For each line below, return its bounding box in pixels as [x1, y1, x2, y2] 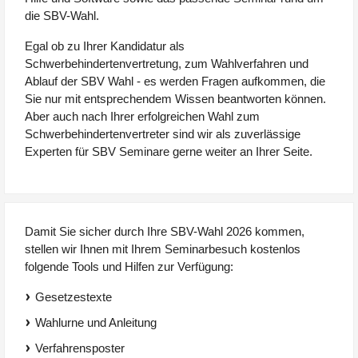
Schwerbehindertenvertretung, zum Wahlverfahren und [25, 57, 308, 71]
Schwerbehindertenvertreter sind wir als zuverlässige [25, 127, 300, 141]
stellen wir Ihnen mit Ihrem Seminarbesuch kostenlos [25, 242, 300, 257]
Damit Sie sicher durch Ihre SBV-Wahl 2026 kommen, [25, 225, 304, 239]
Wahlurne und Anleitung [35, 316, 157, 330]
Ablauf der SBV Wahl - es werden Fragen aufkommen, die [25, 74, 325, 89]
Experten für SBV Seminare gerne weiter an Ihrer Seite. [25, 145, 316, 159]
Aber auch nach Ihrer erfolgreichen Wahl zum [25, 109, 260, 124]
